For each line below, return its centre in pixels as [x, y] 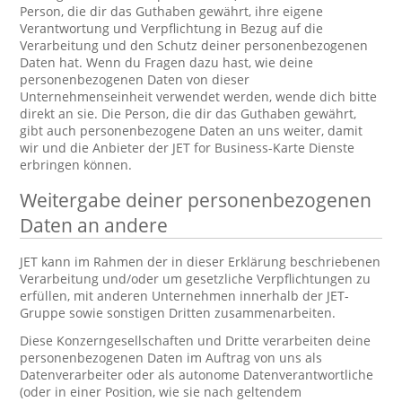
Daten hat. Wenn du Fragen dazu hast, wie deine [167, 62]
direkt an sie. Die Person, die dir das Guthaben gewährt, [188, 114]
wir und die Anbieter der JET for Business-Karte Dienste [188, 148]
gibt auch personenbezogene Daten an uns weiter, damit [192, 131]
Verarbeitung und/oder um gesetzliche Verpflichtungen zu [196, 279]
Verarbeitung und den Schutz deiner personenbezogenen [194, 45]
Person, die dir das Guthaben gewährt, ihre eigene [172, 11]
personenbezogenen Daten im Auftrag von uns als [171, 358]
